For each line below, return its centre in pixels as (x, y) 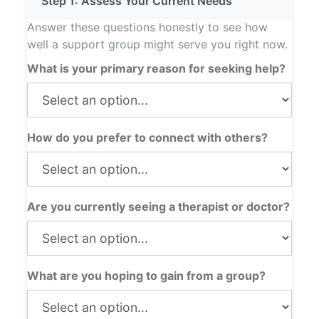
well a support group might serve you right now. (157, 44)
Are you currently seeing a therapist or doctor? (158, 206)
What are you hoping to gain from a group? (146, 275)
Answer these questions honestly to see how (147, 27)
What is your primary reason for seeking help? (156, 68)
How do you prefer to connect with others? (147, 137)
